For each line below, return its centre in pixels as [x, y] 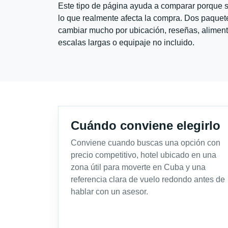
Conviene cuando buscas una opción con [146, 143]
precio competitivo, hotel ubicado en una [144, 155]
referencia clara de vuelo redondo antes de [148, 180]
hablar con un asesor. [109, 192]
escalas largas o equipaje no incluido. [126, 43]
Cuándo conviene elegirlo [146, 126]
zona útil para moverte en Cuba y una [138, 167]
